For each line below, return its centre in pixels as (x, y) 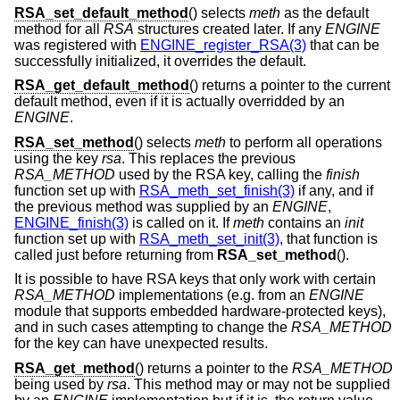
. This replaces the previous (208, 158)
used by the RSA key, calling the (221, 174)
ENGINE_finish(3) (71, 222)
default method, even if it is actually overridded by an (179, 102)
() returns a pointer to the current (290, 86)
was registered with (77, 45)
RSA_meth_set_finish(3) (217, 190)
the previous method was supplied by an (143, 206)
